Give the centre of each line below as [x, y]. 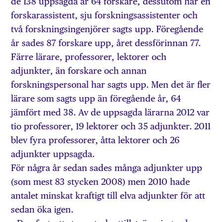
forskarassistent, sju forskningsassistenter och [105, 15]
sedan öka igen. [42, 210]
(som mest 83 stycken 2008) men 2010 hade [101, 182]
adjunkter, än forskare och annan [79, 71]
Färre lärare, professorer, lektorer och [89, 57]
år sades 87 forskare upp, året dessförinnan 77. [106, 43]
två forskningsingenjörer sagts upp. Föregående [107, 29]
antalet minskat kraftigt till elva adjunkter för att [108, 196]
